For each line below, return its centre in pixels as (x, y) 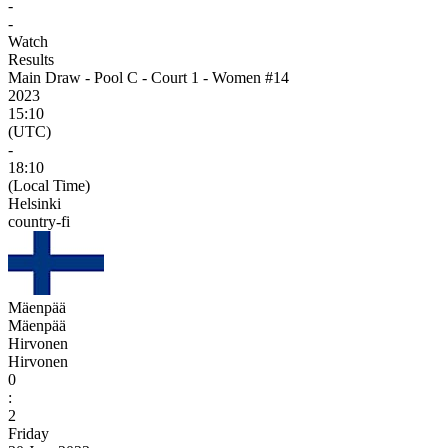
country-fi (39, 221)
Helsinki (34, 203)
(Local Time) (49, 185)
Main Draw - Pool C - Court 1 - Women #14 (148, 77)
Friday (28, 433)
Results (31, 59)
